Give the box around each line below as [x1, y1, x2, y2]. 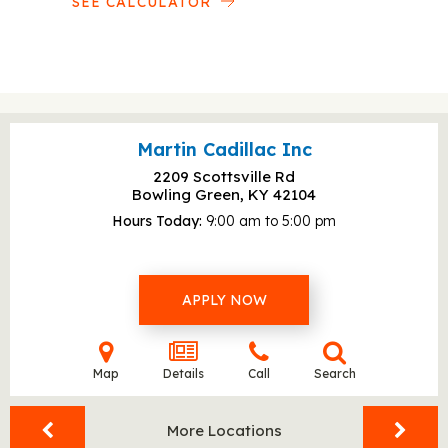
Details [162, 366, 204, 381]
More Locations [166, 421, 282, 440]
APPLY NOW [181, 291, 267, 309]
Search [313, 366, 356, 381]
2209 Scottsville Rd [153, 167, 295, 186]
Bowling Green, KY [132, 185, 273, 204]
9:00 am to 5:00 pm [206, 212, 336, 230]
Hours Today [112, 212, 199, 230]
